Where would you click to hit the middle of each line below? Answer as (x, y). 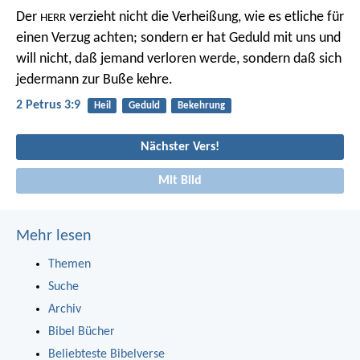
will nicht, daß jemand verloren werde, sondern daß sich (179, 59)
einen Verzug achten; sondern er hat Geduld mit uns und (178, 38)
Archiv (65, 309)
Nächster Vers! (180, 147)
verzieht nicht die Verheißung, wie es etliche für (205, 17)
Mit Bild (180, 180)
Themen (70, 264)
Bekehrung (201, 105)
